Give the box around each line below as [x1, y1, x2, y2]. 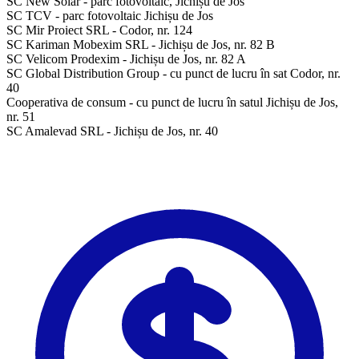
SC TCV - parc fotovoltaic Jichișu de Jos [6, 8, 213, 22]
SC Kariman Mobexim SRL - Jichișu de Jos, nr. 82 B [6, 37, 275, 51]
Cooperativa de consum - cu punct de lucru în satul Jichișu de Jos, [6, 95, 338, 109]
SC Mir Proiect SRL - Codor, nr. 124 [6, 22, 192, 37]
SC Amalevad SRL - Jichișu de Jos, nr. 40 [6, 123, 218, 138]
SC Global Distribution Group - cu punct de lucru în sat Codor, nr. [6, 66, 341, 80]
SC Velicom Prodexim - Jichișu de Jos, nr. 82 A [6, 51, 246, 66]
